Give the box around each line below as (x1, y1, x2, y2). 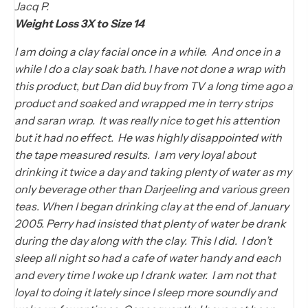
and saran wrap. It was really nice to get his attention (14, 113, 280, 127)
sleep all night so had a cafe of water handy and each (14, 250, 281, 265)
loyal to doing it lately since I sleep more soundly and (14, 285, 277, 299)
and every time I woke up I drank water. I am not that (14, 267, 276, 282)
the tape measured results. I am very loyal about (14, 147, 256, 162)
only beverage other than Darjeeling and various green (14, 181, 289, 196)
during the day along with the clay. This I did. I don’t (14, 233, 272, 247)
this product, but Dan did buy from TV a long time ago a (14, 78, 293, 93)
